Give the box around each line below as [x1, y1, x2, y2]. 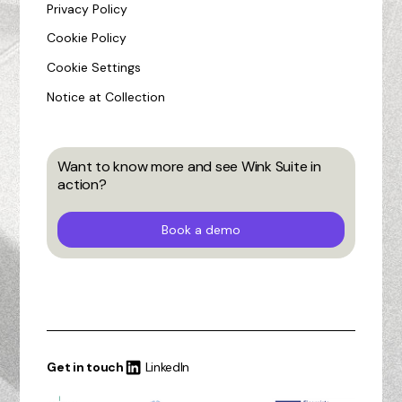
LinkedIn [144, 359, 190, 376]
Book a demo [162, 222, 240, 239]
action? [57, 175, 107, 195]
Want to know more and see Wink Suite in [57, 157, 321, 177]
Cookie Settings [47, 59, 142, 76]
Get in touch [47, 358, 124, 375]
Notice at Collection [47, 88, 166, 105]
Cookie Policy [47, 30, 127, 47]
